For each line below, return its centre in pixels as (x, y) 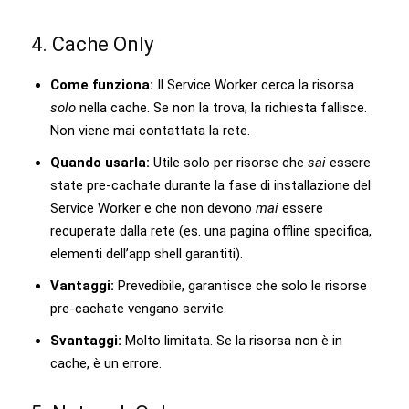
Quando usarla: (100, 162)
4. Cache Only (92, 44)
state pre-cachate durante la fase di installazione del (210, 185)
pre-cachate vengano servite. (138, 308)
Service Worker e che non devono (153, 208)
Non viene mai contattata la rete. (150, 130)
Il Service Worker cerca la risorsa (254, 84)
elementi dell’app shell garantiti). (147, 253)
